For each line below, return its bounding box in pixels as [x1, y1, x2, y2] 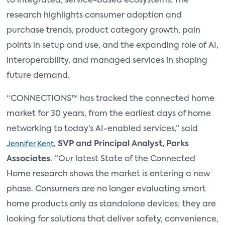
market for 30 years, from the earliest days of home [7, 110, 211, 119]
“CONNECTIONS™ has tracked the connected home [7, 95, 214, 103]
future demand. [7, 72, 70, 80]
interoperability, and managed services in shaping [7, 57, 207, 65]
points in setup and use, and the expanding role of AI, [7, 42, 218, 50]
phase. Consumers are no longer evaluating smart [7, 185, 206, 194]
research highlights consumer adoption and [7, 12, 182, 20]
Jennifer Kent [7, 141, 54, 148]
